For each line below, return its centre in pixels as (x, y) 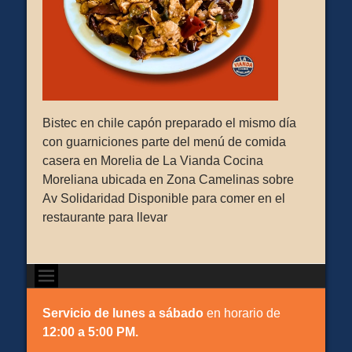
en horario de (242, 313)
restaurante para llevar (105, 217)
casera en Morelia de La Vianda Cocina (153, 161)
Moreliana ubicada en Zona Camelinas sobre (168, 180)
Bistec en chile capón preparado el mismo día (169, 123)
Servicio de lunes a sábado (123, 313)
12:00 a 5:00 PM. (90, 332)
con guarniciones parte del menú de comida (164, 142)
